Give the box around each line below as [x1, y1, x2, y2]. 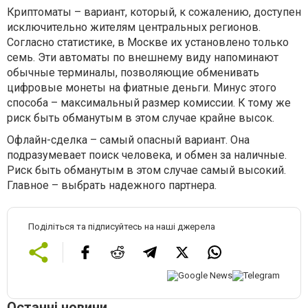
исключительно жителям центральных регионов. [7, 21, 261, 34]
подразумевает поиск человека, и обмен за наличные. [7, 148, 287, 162]
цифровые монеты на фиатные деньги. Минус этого [7, 81, 276, 95]
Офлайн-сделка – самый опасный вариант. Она [7, 133, 250, 147]
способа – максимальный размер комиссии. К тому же [7, 96, 291, 110]
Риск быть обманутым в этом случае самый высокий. [7, 164, 286, 177]
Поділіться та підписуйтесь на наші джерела [28, 221, 215, 232]
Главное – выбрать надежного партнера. [7, 179, 217, 192]
